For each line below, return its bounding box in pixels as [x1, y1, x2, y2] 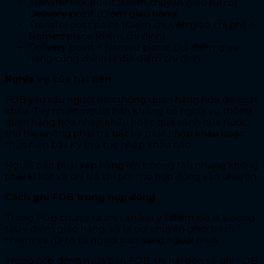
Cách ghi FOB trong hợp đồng [5, 191, 156, 203]
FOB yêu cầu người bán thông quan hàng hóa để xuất [5, 94, 258, 105]
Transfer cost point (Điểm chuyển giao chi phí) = [28, 19, 255, 31]
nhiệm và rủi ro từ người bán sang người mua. [5, 234, 220, 246]
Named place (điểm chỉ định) [28, 30, 165, 42]
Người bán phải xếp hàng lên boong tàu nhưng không [5, 159, 259, 171]
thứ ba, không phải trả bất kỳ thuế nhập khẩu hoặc [5, 127, 245, 139]
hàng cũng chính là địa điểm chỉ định [28, 52, 200, 64]
